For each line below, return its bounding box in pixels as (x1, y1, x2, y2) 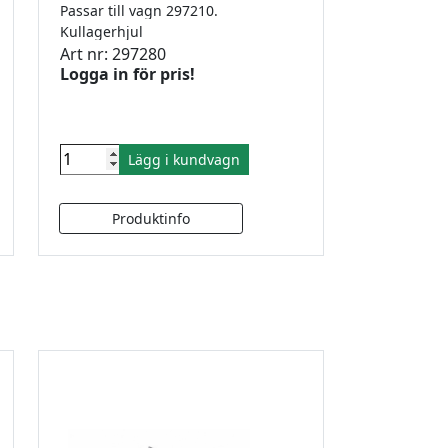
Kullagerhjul (60, 21, 151, 41)
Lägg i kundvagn (128, 149, 240, 169)
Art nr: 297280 (60, 42, 166, 65)
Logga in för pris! (60, 62, 195, 85)
